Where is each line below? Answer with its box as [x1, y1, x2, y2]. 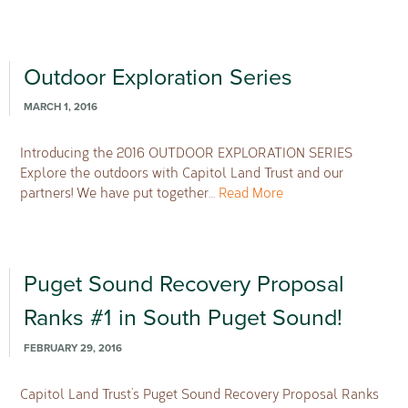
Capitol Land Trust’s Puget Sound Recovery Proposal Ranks [20, 383, 380, 403]
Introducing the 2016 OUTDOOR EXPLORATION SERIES [20, 143, 353, 162]
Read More [219, 183, 284, 202]
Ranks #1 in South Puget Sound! [23, 304, 342, 332]
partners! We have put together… [20, 183, 219, 202]
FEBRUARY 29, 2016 [23, 342, 122, 355]
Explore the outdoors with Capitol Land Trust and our [20, 163, 344, 182]
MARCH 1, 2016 [23, 100, 97, 114]
